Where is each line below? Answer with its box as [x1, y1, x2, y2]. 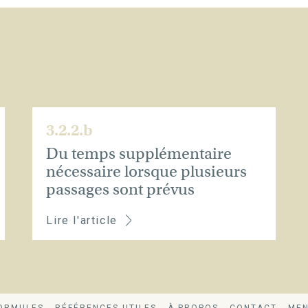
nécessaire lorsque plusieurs [46, 162, 247, 181]
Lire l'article [46, 214, 118, 227]
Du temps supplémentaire [46, 144, 232, 163]
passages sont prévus [46, 179, 195, 199]
